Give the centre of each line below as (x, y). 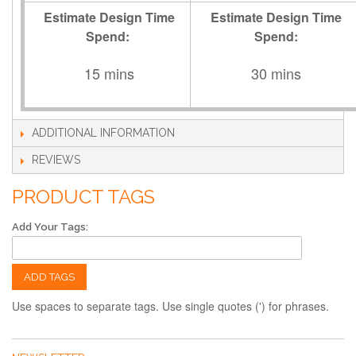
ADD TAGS (49, 277)
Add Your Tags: (50, 227)
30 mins (276, 73)
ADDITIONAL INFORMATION (103, 133)
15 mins (109, 73)
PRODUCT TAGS (83, 197)
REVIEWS (56, 160)
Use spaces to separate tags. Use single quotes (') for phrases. (170, 306)
